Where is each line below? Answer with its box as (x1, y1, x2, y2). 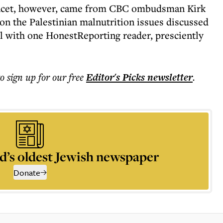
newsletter (145, 70, 193, 84)
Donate (13, 166, 40, 179)
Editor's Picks (86, 70, 145, 84)
